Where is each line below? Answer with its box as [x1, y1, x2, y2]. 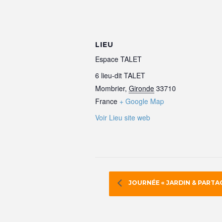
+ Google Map [119, 96, 164, 106]
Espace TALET [95, 54, 142, 64]
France [95, 96, 117, 106]
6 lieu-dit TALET [95, 70, 145, 80]
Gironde [129, 83, 154, 93]
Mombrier [95, 83, 125, 93]
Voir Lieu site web [95, 112, 150, 122]
